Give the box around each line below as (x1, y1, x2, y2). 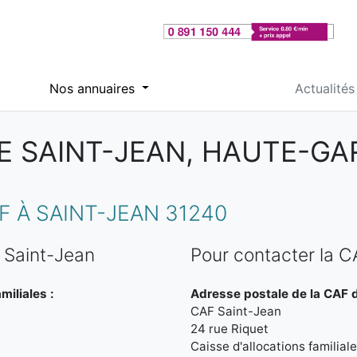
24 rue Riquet (190, 321, 269, 336)
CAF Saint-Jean (190, 304, 281, 319)
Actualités (294, 80, 355, 96)
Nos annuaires (49, 80, 139, 96)
